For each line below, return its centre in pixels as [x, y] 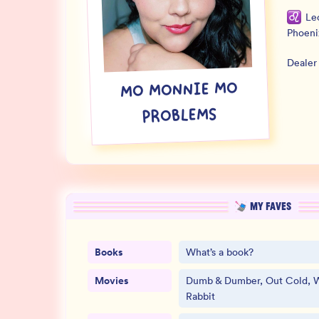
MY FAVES [271, 206]
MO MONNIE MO [179, 92]
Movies [111, 281]
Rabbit [200, 296]
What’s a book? [220, 252]
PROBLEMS [180, 118]
